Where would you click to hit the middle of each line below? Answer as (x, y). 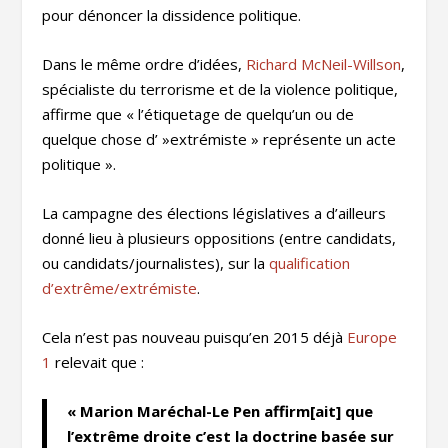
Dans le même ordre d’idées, (144, 63)
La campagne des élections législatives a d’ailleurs (214, 212)
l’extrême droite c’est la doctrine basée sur (231, 435)
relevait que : (98, 361)
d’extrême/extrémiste (120, 287)
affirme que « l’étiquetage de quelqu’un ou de (198, 113)
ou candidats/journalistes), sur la (156, 262)
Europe (372, 336)
